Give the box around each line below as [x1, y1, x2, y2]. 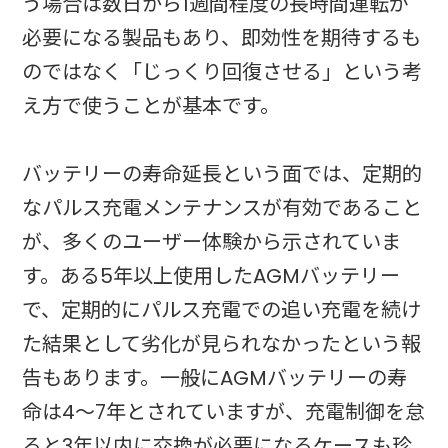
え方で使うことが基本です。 [22, 92, 281, 121]
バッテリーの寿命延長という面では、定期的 [22, 160, 423, 189]
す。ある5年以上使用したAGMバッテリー [22, 262, 401, 291]
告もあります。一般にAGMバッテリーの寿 [22, 364, 408, 393]
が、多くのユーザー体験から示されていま [22, 228, 402, 257]
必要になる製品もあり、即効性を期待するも [22, 24, 422, 53]
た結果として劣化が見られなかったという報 [22, 330, 422, 359]
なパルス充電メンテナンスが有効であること [22, 194, 423, 223]
